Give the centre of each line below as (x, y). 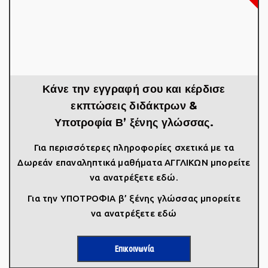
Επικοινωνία (134, 249)
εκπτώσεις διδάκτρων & (134, 106)
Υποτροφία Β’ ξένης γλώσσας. (134, 123)
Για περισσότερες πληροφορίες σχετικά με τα (134, 147)
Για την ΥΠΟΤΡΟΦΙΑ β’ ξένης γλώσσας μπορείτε (134, 198)
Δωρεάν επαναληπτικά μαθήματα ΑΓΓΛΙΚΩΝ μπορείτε (134, 162)
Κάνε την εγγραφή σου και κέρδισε (134, 89)
